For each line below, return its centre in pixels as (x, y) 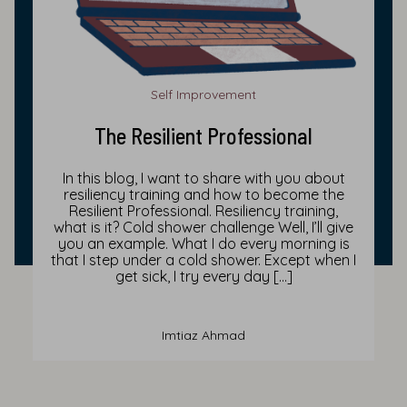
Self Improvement (203, 95)
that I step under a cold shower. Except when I (203, 260)
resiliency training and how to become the (203, 195)
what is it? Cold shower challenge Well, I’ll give (203, 228)
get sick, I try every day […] (203, 277)
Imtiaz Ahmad (203, 336)
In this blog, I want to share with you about (203, 179)
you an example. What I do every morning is (203, 244)
